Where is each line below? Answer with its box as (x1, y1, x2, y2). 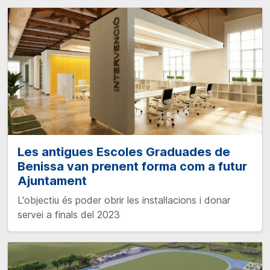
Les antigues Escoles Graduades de (17, 145, 230, 159)
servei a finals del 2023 (17, 209, 120, 221)
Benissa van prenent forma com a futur (17, 159, 247, 174)
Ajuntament (17, 174, 87, 188)
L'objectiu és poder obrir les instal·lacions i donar (17, 194, 230, 206)
